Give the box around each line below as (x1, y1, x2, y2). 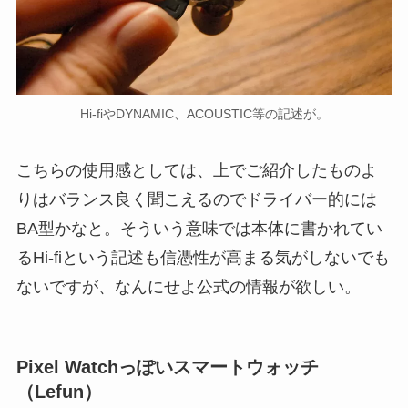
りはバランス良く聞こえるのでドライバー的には (15, 189, 377, 209)
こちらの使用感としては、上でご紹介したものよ (15, 160, 377, 179)
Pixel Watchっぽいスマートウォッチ (15, 356, 319, 377)
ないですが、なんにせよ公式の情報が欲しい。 (15, 277, 361, 296)
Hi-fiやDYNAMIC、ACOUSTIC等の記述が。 (79, 106, 329, 121)
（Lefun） (15, 381, 102, 402)
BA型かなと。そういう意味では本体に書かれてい (15, 219, 382, 238)
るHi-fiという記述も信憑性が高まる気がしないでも (15, 248, 390, 267)
